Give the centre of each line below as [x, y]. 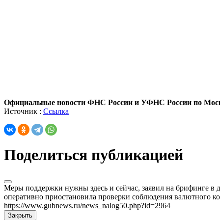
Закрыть [20, 215]
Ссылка [56, 111]
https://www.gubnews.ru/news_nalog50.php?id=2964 [87, 205]
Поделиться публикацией [94, 155]
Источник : [24, 111]
